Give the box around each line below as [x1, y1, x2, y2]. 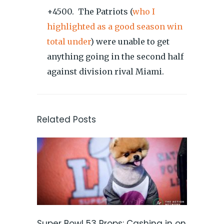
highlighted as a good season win [47, 21, 182, 31]
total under [47, 36, 90, 46]
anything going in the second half [47, 51, 183, 61]
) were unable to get [90, 36, 169, 46]
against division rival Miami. [47, 66, 164, 76]
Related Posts [37, 113, 96, 125]
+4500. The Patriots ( [47, 6, 132, 16]
